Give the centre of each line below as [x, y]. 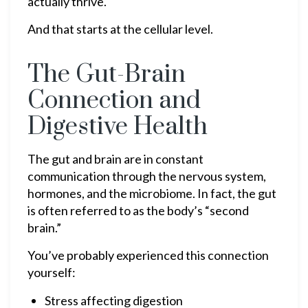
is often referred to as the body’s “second [138, 210]
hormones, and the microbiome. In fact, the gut [152, 193]
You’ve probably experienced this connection [148, 255]
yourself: [52, 272]
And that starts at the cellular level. [120, 29]
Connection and [114, 101]
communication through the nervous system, [147, 176]
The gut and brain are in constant [115, 159]
